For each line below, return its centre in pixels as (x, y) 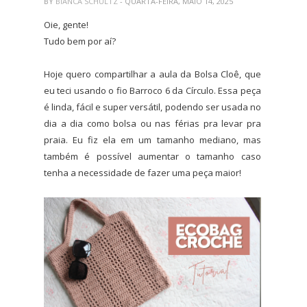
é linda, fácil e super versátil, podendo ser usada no (152, 107)
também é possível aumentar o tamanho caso (152, 156)
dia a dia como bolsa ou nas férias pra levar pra (152, 123)
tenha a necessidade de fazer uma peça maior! (143, 172)
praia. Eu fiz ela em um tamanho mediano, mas (152, 139)
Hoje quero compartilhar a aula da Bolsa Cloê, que (152, 74)
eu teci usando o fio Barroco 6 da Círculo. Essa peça (152, 90)
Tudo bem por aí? (80, 41)
